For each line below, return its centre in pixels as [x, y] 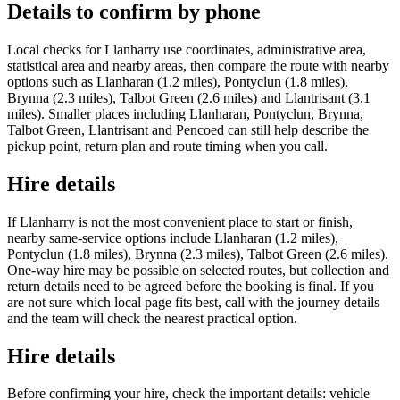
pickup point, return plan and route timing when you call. [167, 146]
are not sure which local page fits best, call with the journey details [193, 302]
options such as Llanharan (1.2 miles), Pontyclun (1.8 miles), [178, 81]
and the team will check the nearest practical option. [152, 318]
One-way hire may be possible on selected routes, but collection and [198, 270]
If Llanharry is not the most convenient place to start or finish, [180, 221]
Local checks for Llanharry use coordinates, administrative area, [187, 49]
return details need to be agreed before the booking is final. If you [191, 286]
